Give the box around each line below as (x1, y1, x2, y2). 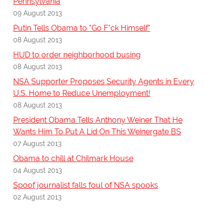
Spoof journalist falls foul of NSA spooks (13, 181, 158, 190)
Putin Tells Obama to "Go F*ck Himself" (13, 23, 150, 33)
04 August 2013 (13, 166, 62, 175)
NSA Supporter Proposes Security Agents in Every (13, 77, 194, 87)
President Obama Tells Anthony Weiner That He (13, 115, 182, 125)
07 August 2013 (13, 139, 61, 148)
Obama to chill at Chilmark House (13, 154, 133, 163)
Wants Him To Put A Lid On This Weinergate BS (13, 127, 181, 137)
